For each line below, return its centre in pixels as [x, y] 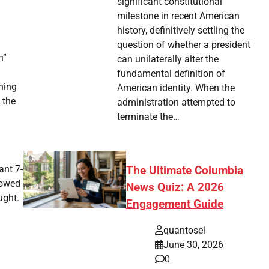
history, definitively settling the [181, 30]
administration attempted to [177, 102]
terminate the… [149, 116]
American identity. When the [176, 88]
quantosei [184, 231]
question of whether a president [184, 44]
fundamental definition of [171, 73]
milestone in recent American [179, 16]
